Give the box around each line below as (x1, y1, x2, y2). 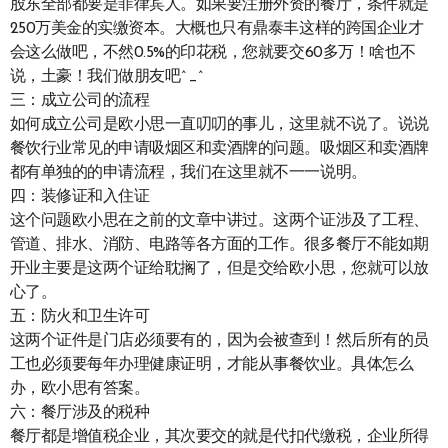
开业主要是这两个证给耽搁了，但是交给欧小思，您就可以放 (9, 261, 429, 278)
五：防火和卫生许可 (9, 309, 150, 326)
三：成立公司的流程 (9, 93, 150, 110)
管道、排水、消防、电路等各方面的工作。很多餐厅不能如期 (9, 237, 429, 254)
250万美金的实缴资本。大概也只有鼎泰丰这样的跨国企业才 (9, 21, 424, 38)
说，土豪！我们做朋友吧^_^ (9, 69, 205, 86)
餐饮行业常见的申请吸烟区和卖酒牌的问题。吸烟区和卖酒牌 (9, 141, 429, 158)
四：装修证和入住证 (9, 189, 150, 206)
